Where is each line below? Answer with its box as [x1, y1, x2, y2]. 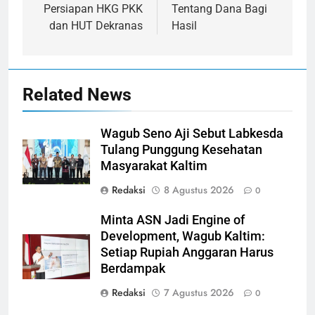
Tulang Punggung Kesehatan [101, 142, 262, 157]
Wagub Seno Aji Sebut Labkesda [101, 126, 283, 141]
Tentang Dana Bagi [172, 1, 267, 15]
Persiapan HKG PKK [44, 1, 143, 15]
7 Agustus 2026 [164, 285, 234, 300]
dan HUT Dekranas [49, 18, 143, 32]
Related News [22, 84, 131, 105]
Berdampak [101, 261, 165, 276]
